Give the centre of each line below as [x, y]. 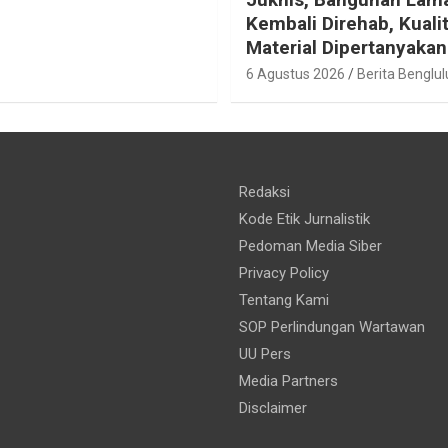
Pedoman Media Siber [310, 245]
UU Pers [265, 353]
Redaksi [264, 191]
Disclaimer [273, 407]
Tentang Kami [284, 299]
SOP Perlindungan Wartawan [332, 326]
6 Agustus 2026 [295, 73]
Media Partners [288, 380]
